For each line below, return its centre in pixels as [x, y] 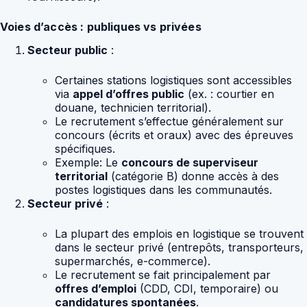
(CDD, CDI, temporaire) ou [207, 289]
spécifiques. [85, 149]
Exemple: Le [88, 163]
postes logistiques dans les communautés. [163, 190]
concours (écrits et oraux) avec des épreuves [174, 135]
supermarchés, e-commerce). [133, 261]
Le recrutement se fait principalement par [163, 275]
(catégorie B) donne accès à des [193, 176]
